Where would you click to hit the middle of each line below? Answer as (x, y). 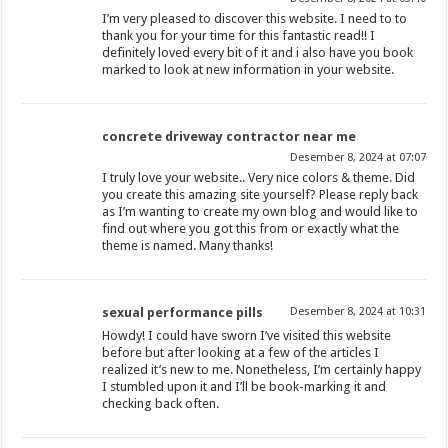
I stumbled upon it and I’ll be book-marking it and (244, 387)
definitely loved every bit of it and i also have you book (258, 53)
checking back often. (161, 404)
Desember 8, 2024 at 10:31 (357, 312)
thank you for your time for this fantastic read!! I (239, 36)
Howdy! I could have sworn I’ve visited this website (247, 336)
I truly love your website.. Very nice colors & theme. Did (259, 178)
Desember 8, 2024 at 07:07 (357, 158)
